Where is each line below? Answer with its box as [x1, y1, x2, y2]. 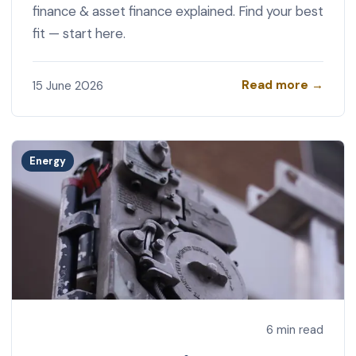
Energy [29, 154, 67, 168]
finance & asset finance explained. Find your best [32, 2, 323, 20]
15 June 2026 [32, 77, 103, 94]
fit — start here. [32, 24, 126, 42]
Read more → [242, 77, 324, 94]
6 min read [266, 321, 324, 338]
